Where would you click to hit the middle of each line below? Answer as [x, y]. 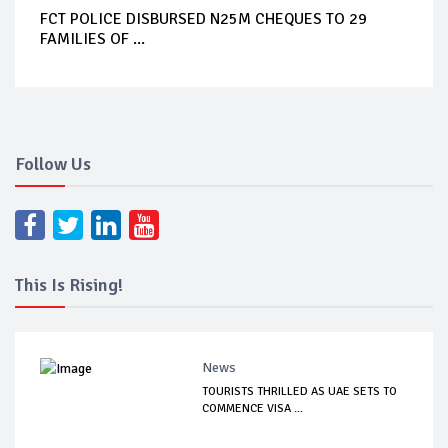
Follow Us [53, 163]
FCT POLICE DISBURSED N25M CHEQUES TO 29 [203, 18]
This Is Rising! [69, 284]
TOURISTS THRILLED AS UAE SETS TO [300, 391]
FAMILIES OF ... [92, 38]
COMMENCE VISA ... [253, 408]
